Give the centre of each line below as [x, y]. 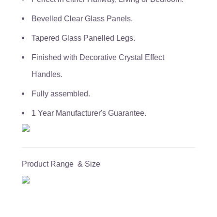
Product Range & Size [61, 164]
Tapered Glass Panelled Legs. [83, 38]
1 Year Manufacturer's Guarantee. [89, 113]
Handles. [47, 75]
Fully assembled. [61, 94]
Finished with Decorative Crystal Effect [98, 58]
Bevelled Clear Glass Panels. [82, 19]
